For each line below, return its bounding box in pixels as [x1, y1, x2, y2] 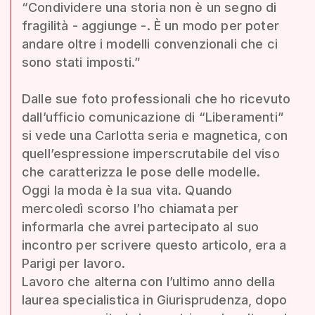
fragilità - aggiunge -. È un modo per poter [22, 18, 279, 33]
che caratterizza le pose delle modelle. [22, 164, 261, 179]
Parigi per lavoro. [22, 255, 125, 271]
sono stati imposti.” [22, 54, 141, 70]
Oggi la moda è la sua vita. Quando [22, 182, 233, 198]
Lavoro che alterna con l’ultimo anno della [22, 274, 275, 289]
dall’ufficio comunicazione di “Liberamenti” [22, 109, 283, 124]
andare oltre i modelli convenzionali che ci [22, 36, 278, 51]
